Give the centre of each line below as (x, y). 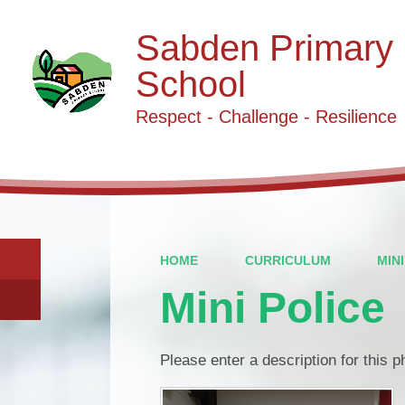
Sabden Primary (264, 47)
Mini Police (273, 307)
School (190, 84)
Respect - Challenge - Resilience (266, 116)
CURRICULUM (287, 260)
